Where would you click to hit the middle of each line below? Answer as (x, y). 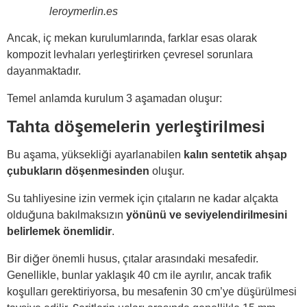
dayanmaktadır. (44, 71)
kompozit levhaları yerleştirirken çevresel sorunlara (130, 55)
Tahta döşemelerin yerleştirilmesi (136, 127)
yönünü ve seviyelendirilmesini (207, 215)
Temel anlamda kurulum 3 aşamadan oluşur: (114, 99)
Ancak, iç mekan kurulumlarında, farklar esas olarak (132, 38)
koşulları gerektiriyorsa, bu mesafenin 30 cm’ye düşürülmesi (152, 292)
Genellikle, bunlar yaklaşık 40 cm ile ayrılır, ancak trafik (139, 275)
